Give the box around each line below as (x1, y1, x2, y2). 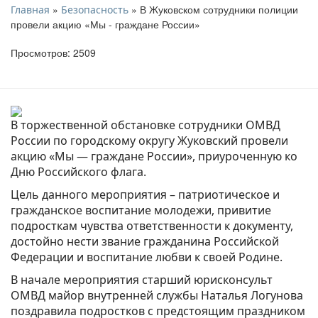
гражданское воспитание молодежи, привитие (11, 202, 271, 218)
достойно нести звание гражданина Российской (11, 233, 279, 249)
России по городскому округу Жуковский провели (11, 132, 288, 148)
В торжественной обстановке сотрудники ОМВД (11, 116, 280, 133)
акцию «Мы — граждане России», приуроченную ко (11, 148, 297, 164)
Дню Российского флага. (11, 163, 146, 180)
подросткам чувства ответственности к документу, (11, 217, 293, 234)
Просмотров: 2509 (11, 45, 96, 60)
